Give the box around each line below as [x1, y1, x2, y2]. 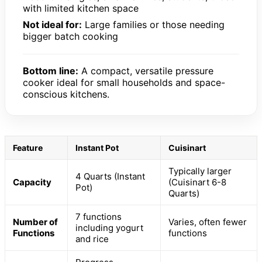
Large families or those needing [82, 18, 225, 30]
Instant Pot [75, 142, 119, 153]
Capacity [13, 176, 51, 188]
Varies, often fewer [168, 216, 247, 227]
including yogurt [75, 222, 143, 233]
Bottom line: [23, 64, 78, 77]
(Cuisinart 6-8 [168, 176, 226, 188]
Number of [13, 216, 58, 227]
